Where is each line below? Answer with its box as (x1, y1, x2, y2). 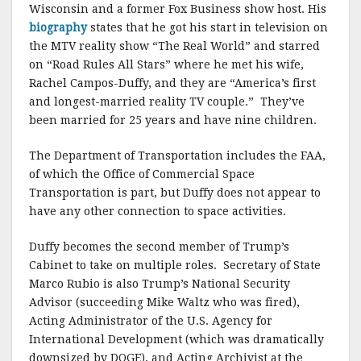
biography (29, 21, 87, 34)
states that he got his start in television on (87, 21, 328, 34)
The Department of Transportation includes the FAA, (29, 149, 326, 162)
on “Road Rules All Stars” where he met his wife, (29, 58, 304, 71)
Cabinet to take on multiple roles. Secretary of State (29, 259, 321, 272)
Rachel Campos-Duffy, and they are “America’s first (29, 77, 316, 89)
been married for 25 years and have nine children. (29, 114, 317, 127)
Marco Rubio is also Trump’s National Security (29, 277, 290, 290)
